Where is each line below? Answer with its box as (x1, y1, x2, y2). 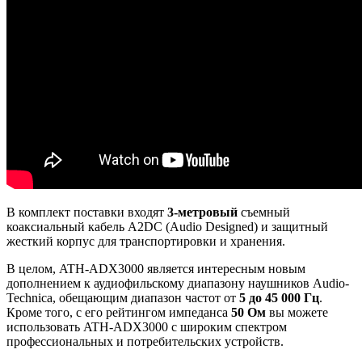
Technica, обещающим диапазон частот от (6, 291, 239, 305)
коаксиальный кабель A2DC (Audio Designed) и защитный (6, 220, 328, 234)
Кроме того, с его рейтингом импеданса (6, 305, 231, 320)
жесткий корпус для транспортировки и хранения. (6, 234, 285, 249)
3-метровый (167, 205, 238, 220)
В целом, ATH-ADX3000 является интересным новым (6, 262, 305, 276)
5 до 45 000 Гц (239, 291, 319, 305)
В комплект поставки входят (6, 205, 167, 220)
